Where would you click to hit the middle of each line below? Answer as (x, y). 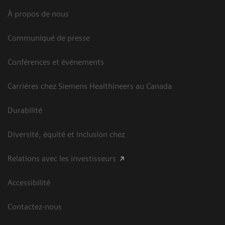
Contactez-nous (35, 206)
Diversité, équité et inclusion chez (66, 134)
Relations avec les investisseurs (62, 158)
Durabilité (25, 110)
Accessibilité (29, 182)
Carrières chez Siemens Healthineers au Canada (90, 86)
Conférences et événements (56, 62)
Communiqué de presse (49, 38)
